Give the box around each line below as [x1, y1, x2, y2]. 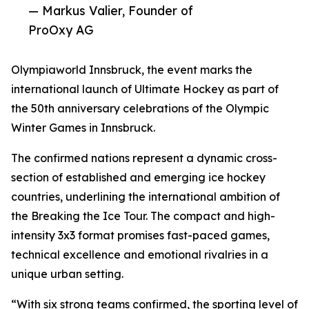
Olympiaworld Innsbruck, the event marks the [11, 63, 252, 77]
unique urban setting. [11, 267, 123, 281]
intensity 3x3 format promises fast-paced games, [11, 228, 270, 243]
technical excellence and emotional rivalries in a [11, 248, 268, 262]
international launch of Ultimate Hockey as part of [11, 82, 279, 97]
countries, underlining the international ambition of [11, 190, 280, 204]
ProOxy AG [28, 22, 94, 38]
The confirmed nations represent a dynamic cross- [11, 151, 277, 166]
